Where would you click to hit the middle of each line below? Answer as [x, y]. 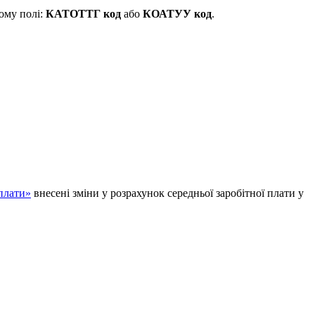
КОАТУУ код [177, 13]
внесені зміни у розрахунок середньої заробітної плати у [167, 193]
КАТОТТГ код [83, 13]
